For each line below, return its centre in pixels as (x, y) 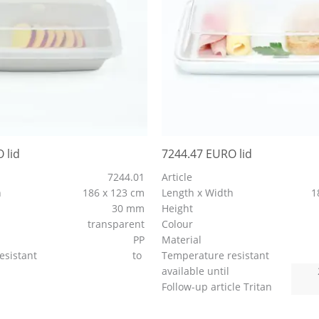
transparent (118, 224)
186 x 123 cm (115, 193)
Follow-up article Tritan (219, 287)
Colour (179, 224)
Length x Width (199, 193)
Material (183, 240)
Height (179, 209)
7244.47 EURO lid (207, 154)
